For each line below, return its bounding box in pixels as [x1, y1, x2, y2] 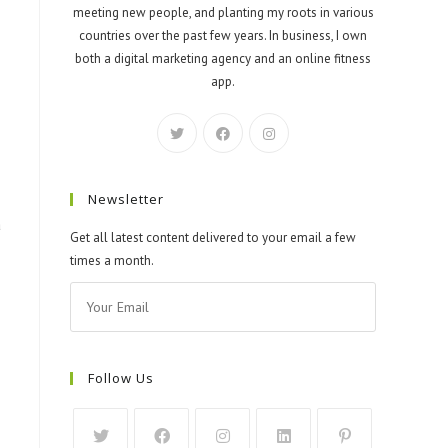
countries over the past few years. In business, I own [79, 27, 367, 45]
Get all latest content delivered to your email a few [70, 229, 356, 247]
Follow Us [88, 369, 154, 388]
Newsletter [88, 190, 164, 209]
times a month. [70, 252, 154, 270]
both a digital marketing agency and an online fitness [75, 50, 371, 68]
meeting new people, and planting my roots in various [72, 4, 374, 22]
